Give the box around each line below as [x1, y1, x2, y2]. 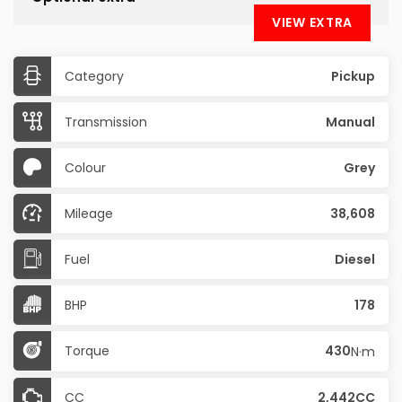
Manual [326, 113, 375, 131]
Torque [65, 342, 109, 360]
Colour [65, 159, 106, 177]
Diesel [335, 250, 375, 268]
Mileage [65, 205, 113, 223]
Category [65, 67, 124, 85]
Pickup [331, 67, 375, 85]
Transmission [65, 113, 147, 131]
